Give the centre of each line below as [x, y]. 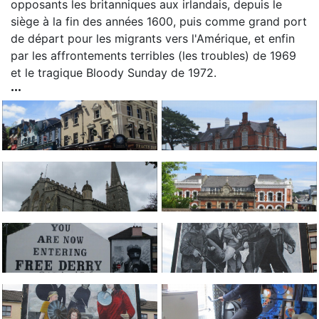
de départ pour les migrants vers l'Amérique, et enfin [153, 39]
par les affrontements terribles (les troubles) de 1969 [153, 56]
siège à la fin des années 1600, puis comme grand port [159, 22]
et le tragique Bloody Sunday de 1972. [114, 73]
